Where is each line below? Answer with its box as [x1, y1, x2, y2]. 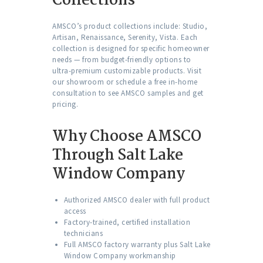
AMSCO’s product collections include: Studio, [52, 21, 207, 32]
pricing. [52, 99, 78, 110]
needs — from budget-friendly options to [52, 55, 191, 65]
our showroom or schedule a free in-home [52, 77, 198, 87]
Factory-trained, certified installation [63, 217, 190, 228]
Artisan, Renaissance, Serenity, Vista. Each [52, 32, 198, 43]
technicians [63, 228, 103, 239]
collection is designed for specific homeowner [52, 43, 210, 54]
